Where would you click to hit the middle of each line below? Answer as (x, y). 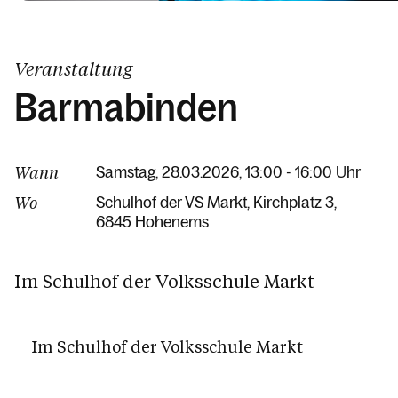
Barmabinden (126, 108)
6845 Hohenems (152, 223)
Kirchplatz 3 (294, 203)
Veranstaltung (73, 69)
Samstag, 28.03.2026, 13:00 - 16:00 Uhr (228, 173)
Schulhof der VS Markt (171, 203)
